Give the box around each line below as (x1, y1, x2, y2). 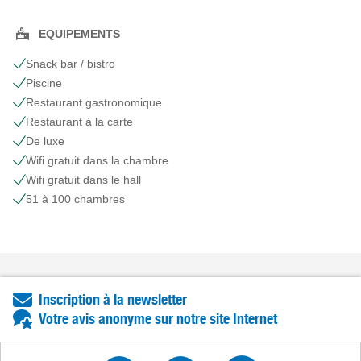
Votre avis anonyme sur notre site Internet (39, 310, 277, 328)
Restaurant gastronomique (26, 96, 162, 110)
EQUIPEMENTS (39, 27, 120, 40)
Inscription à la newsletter (39, 291, 187, 309)
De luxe (26, 135, 64, 148)
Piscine (26, 77, 62, 90)
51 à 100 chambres (26, 193, 125, 206)
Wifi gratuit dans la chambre (26, 154, 168, 168)
